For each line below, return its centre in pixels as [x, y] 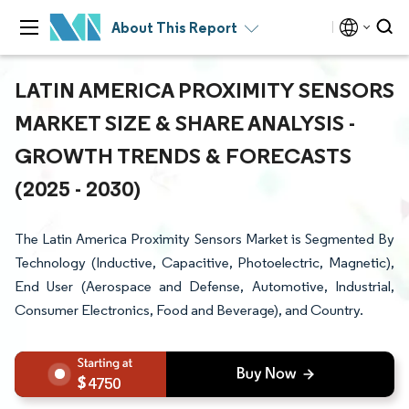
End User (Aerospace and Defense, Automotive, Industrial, [204, 286]
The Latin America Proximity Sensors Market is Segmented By [204, 239]
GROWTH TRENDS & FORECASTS [183, 155]
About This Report [174, 27]
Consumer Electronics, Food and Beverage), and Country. [189, 310]
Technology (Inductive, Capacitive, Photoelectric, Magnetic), [204, 262]
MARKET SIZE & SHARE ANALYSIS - [185, 122]
